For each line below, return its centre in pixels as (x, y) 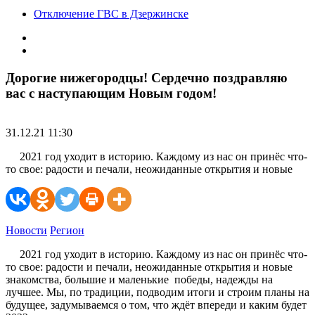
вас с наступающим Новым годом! (111, 93)
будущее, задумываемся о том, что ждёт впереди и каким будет (156, 305)
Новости (26, 231)
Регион (67, 231)
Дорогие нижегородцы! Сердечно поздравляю (147, 77)
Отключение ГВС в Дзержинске (111, 14)
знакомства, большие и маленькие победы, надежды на (139, 280)
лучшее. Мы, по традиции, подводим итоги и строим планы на (157, 292)
